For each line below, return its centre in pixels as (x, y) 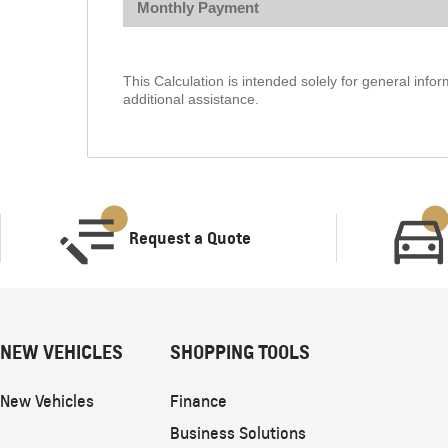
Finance (198, 401)
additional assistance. (191, 98)
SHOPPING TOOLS (239, 352)
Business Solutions (237, 433)
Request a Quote (190, 238)
